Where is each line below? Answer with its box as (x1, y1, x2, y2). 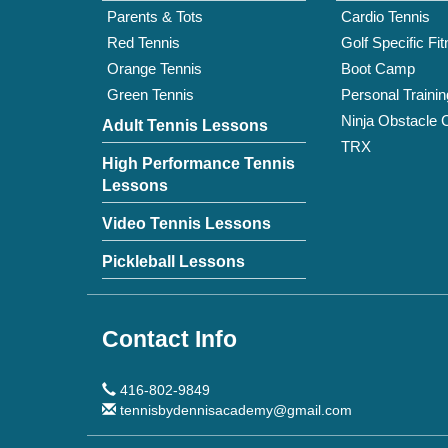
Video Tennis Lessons (102, 215, 271, 232)
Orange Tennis (107, 60, 202, 77)
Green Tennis (107, 86, 194, 103)
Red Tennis (107, 34, 180, 51)
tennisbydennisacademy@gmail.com (116, 402, 352, 418)
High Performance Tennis (102, 155, 295, 172)
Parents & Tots (107, 8, 203, 25)
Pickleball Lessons (102, 253, 245, 270)
